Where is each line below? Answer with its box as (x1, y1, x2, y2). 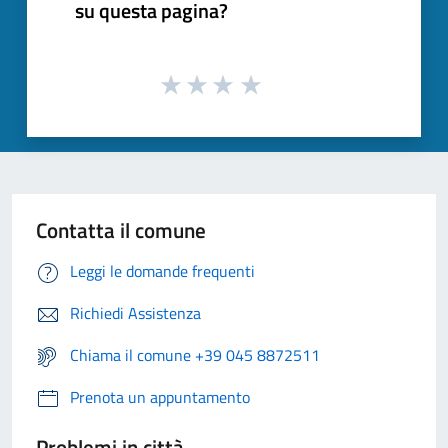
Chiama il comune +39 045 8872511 (70, 343, 320, 368)
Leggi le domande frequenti (70, 259, 255, 284)
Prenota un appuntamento (70, 385, 250, 410)
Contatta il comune (36, 214, 206, 247)
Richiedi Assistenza (70, 301, 201, 326)
